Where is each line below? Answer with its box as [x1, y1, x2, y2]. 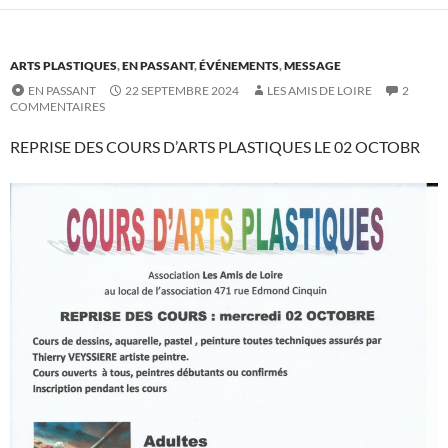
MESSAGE [284, 58, 341, 74]
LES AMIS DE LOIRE [267, 83, 372, 99]
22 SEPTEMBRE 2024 [125, 83, 239, 99]
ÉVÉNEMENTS [199, 58, 279, 74]
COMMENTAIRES [10, 99, 105, 115]
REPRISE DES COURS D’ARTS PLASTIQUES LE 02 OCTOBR [10, 137, 420, 157]
